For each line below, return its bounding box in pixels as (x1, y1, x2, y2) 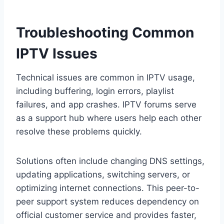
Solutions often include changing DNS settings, (16, 156, 204, 166)
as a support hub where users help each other (16, 113, 201, 123)
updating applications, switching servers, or (16, 169, 190, 180)
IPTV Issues (16, 45, 97, 62)
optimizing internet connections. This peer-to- (16, 183, 199, 193)
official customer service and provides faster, (16, 210, 196, 220)
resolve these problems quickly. (16, 126, 142, 137)
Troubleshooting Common (16, 24, 194, 41)
